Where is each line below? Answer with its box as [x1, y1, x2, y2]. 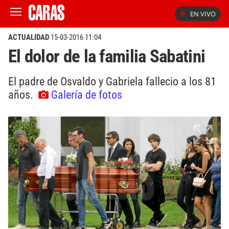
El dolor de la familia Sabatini [8, 45, 205, 67]
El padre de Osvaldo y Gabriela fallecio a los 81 [8, 74, 216, 88]
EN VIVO [190, 9, 216, 18]
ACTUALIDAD [8, 33, 49, 42]
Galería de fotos [51, 87, 122, 101]
